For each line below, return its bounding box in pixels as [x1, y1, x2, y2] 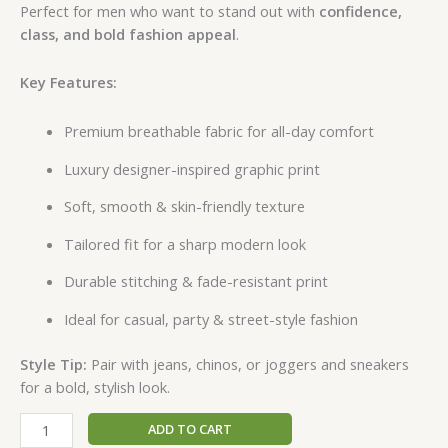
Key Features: [20, 72, 117, 93]
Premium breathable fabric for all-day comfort [63, 120, 374, 141]
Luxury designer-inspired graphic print [63, 158, 320, 179]
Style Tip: [20, 353, 87, 374]
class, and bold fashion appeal [20, 23, 236, 44]
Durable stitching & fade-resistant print [63, 271, 328, 292]
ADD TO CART [147, 420, 232, 439]
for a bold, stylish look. [20, 376, 170, 397]
